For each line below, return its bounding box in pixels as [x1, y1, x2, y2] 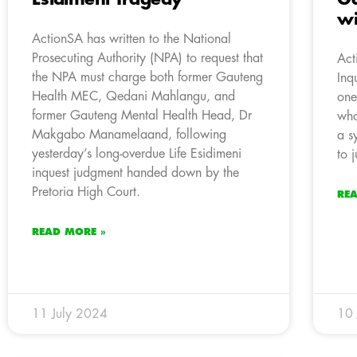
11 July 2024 [32, 307, 108, 320]
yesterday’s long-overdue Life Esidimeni [32, 147, 241, 160]
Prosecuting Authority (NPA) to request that [32, 51, 263, 65]
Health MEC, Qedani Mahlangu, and [32, 89, 235, 103]
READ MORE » [32, 226, 106, 237]
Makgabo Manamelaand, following [32, 127, 226, 141]
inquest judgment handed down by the [32, 166, 239, 179]
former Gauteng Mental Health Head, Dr [32, 108, 252, 122]
